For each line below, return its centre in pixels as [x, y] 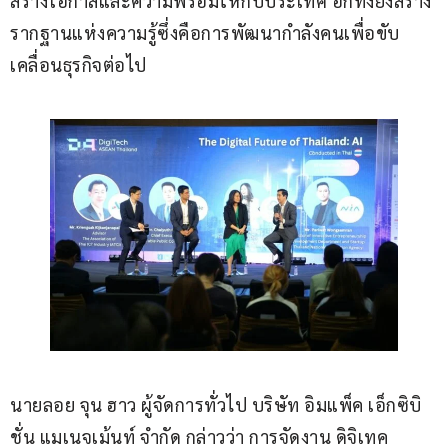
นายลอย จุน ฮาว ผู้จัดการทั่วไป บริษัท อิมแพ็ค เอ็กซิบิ [216, 405]
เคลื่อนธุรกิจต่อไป [78, 65]
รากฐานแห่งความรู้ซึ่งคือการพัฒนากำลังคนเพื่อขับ [205, 33]
